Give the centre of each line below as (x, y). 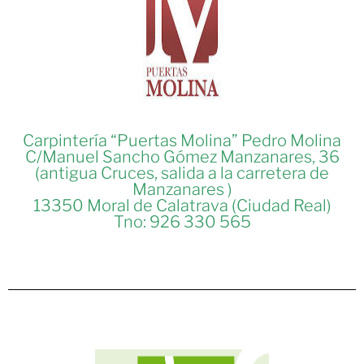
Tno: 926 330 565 (182, 222)
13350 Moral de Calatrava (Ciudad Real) (182, 206)
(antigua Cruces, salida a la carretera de (182, 173)
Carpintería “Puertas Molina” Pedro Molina (182, 141)
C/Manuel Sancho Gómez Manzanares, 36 (182, 157)
